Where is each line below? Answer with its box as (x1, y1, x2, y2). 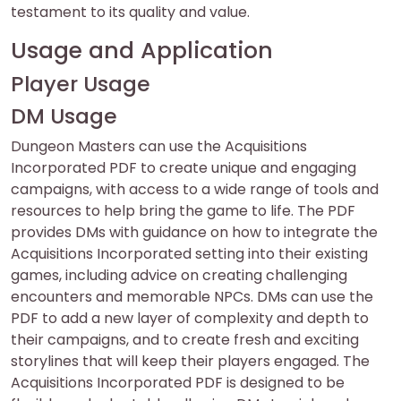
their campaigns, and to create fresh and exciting (11, 329, 359, 350)
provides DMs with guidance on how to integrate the (11, 222, 378, 243)
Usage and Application (11, 35, 273, 66)
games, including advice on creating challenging (11, 265, 347, 286)
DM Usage (11, 101, 117, 131)
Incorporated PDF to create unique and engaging (11, 158, 356, 178)
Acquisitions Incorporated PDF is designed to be (11, 372, 345, 393)
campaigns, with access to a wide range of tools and (11, 179, 379, 200)
